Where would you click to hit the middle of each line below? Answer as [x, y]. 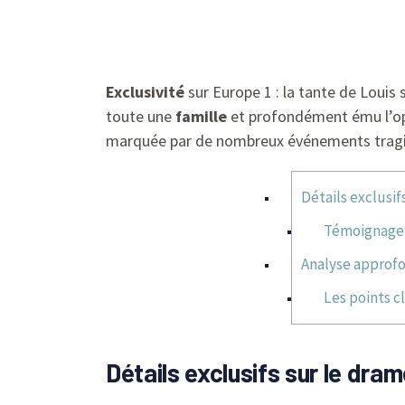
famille [201, 116]
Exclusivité [145, 92]
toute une [141, 116]
